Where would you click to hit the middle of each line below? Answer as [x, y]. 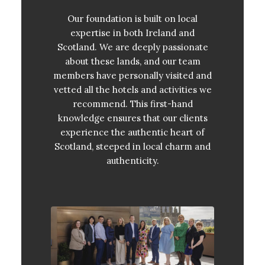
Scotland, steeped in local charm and [132, 146]
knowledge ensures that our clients [132, 118]
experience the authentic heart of [132, 132]
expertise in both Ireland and [132, 33]
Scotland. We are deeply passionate [132, 47]
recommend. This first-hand [132, 104]
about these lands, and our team [132, 61]
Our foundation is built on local [132, 18]
